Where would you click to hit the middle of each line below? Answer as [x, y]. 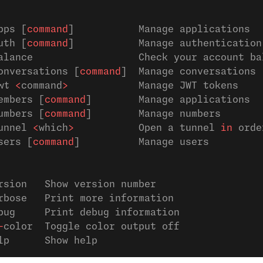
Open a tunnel [147, 128]
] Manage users [141, 142]
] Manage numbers [153, 114]
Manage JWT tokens [153, 86]
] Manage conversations [188, 72]
